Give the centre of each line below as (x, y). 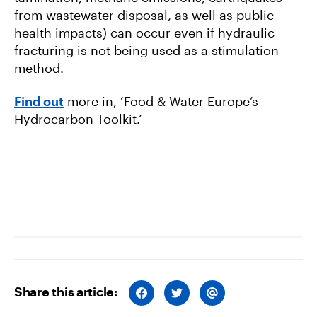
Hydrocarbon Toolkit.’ (78, 119)
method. (39, 68)
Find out (39, 102)
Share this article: (66, 292)
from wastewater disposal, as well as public (144, 15)
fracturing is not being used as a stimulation (146, 50)
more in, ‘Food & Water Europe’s (161, 102)
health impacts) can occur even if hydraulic (144, 32)
